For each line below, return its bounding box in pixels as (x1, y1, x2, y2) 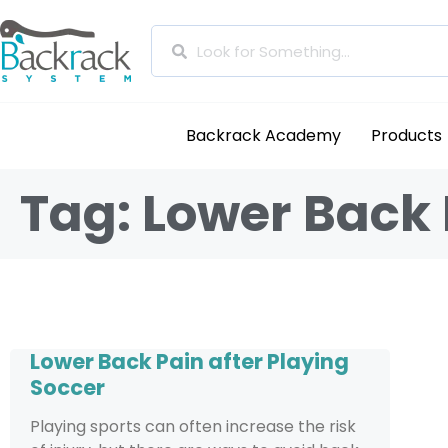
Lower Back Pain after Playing (30, 347, 349, 376)
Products (371, 124, 443, 147)
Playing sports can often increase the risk (30, 415, 356, 438)
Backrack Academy (186, 124, 342, 147)
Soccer (30, 373, 105, 402)
